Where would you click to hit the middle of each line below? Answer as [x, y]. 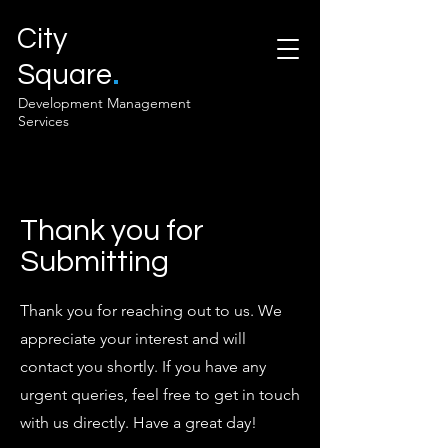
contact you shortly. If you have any [143, 366]
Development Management [104, 103]
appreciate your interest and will [133, 338]
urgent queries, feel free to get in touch [160, 394]
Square [64, 75]
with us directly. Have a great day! [138, 422]
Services [43, 121]
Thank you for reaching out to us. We [151, 310]
